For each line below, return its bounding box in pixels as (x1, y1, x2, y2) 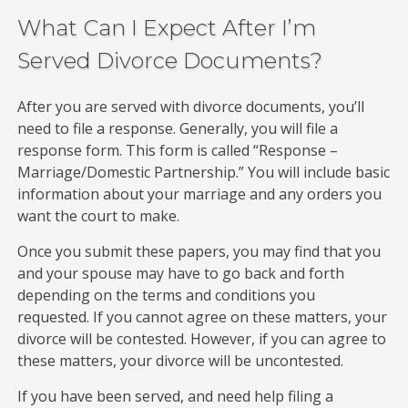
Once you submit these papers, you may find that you (17, 240, 382, 261)
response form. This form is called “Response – (17, 139, 339, 160)
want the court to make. (17, 205, 180, 226)
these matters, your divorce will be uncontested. (17, 350, 344, 371)
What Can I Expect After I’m (17, 14, 317, 41)
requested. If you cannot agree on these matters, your (17, 306, 388, 327)
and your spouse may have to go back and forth (17, 262, 345, 283)
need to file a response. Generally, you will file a (17, 117, 339, 138)
